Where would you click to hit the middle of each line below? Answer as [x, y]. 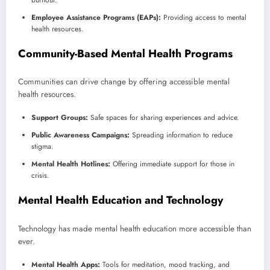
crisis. [40, 176]
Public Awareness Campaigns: [80, 135]
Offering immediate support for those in [172, 164]
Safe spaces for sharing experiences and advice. [164, 118]
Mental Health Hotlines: [71, 164]
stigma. [42, 147]
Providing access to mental [204, 17]
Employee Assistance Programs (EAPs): [96, 17]
